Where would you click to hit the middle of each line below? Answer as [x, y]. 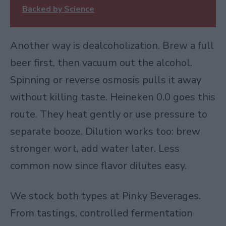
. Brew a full [186, 46]
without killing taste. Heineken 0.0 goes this [113, 97]
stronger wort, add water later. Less [95, 149]
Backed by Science [58, 9]
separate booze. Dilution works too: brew [105, 132]
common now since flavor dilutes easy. [98, 166]
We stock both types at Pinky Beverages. [105, 196]
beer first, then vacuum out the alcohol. [101, 63]
